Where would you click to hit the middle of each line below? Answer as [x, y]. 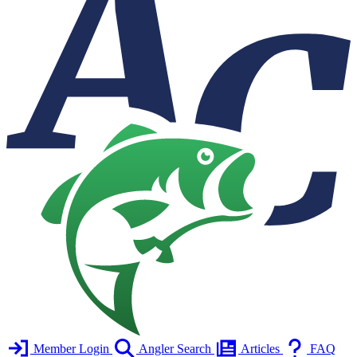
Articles [260, 349]
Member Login [71, 349]
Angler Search [175, 349]
